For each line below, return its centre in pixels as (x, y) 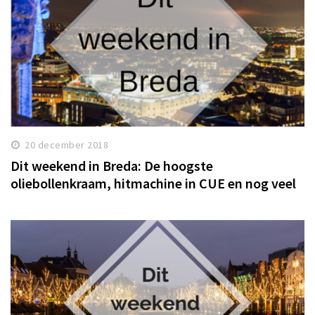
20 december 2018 (67, 144)
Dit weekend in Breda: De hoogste (112, 165)
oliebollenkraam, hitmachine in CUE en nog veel (153, 183)
